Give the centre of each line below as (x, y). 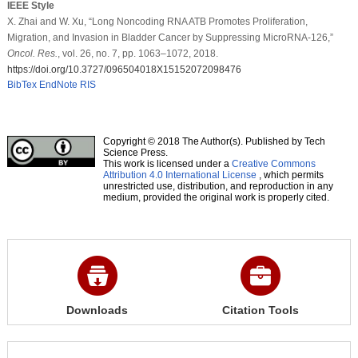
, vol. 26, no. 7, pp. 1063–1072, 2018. (137, 53)
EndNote (58, 84)
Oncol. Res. (32, 53)
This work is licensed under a (167, 163)
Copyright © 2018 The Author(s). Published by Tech (214, 141)
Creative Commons (273, 163)
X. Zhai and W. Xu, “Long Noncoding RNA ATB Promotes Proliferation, (157, 21)
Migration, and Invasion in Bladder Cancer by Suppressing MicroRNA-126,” (170, 37)
